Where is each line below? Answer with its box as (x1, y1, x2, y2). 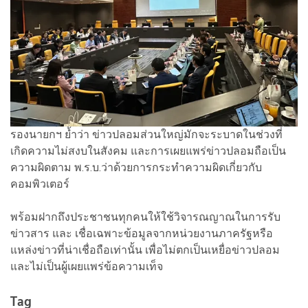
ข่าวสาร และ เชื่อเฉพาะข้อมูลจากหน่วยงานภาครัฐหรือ (10, 226, 273, 240)
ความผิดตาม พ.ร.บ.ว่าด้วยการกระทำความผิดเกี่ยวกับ (10, 160, 262, 174)
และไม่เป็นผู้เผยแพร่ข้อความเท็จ (10, 259, 163, 273)
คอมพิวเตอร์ (10, 177, 69, 190)
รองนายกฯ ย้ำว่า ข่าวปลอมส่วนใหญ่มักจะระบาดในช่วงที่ (10, 127, 283, 141)
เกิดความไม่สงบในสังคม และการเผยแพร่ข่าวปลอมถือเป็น (10, 144, 286, 157)
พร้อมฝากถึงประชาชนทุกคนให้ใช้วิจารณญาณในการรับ (10, 210, 280, 223)
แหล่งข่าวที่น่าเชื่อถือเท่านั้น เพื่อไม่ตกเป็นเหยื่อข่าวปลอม (10, 243, 280, 256)
